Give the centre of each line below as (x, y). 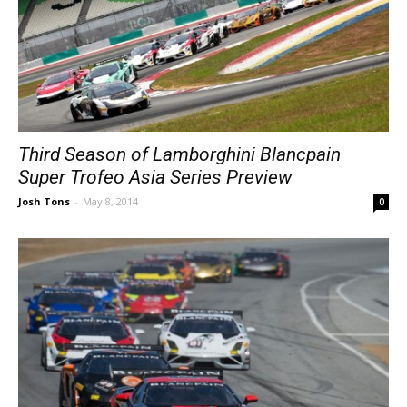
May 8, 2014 (110, 201)
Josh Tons (44, 201)
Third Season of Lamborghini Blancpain (179, 154)
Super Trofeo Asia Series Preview (155, 177)
